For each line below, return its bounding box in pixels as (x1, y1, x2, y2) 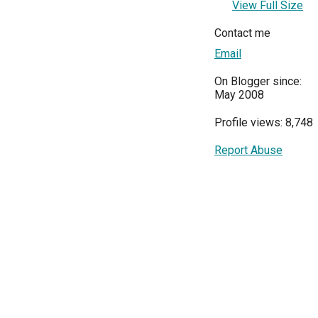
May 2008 (214, 87, 264, 102)
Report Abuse (214, 143, 283, 157)
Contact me (214, 26, 270, 40)
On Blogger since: (214, 74, 302, 88)
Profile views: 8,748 (214, 115, 313, 129)
